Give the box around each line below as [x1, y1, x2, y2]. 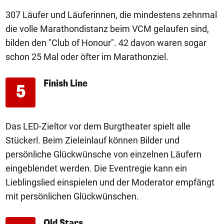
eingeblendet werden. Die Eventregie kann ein [5, 163, 187, 174]
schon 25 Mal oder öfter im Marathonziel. [5, 51, 168, 62]
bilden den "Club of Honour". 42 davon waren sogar [5, 37, 206, 48]
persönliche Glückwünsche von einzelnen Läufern [5, 149, 201, 160]
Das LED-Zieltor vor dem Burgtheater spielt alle [5, 121, 190, 132]
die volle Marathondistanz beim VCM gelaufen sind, [5, 23, 209, 34]
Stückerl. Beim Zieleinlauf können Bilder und [5, 135, 179, 146]
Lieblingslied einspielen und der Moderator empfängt [5, 177, 214, 188]
